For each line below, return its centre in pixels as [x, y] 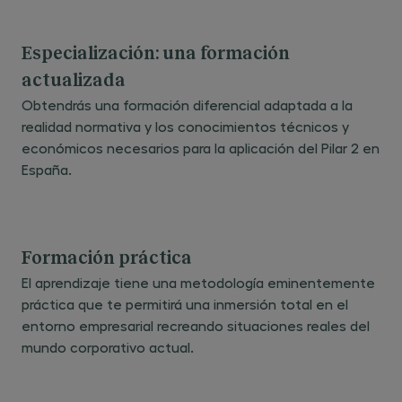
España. [47, 169]
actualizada [74, 81]
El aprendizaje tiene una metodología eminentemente [198, 282]
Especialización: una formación [156, 54]
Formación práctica [107, 258]
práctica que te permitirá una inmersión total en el [185, 304]
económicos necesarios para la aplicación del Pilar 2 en [201, 148]
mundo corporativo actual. [108, 347]
